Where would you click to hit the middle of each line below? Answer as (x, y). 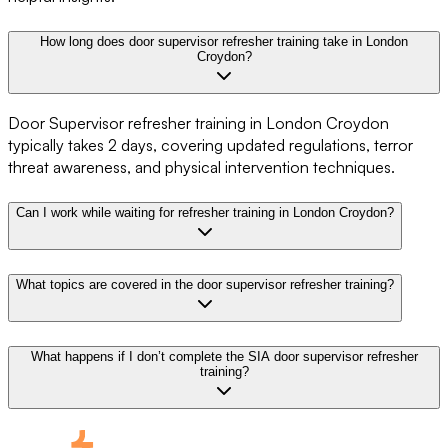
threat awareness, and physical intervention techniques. (201, 167)
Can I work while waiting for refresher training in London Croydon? (205, 213)
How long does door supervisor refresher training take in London (224, 41)
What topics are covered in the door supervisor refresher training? (205, 284)
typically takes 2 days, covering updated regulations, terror (210, 145)
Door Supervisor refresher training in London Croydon (198, 123)
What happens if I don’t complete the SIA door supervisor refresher (224, 356)
